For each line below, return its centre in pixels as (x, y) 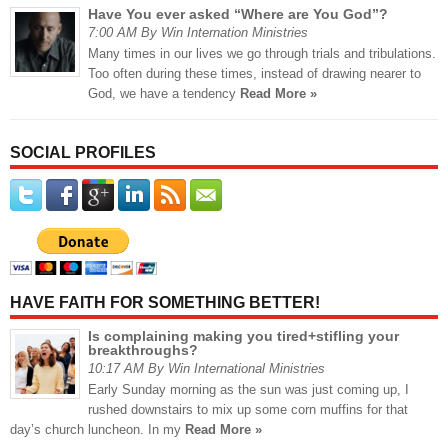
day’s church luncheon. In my (97, 430)
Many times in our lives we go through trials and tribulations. (262, 54)
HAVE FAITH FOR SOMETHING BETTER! (165, 303)
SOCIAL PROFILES (83, 153)
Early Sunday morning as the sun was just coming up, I (248, 390)
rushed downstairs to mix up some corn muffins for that (248, 410)
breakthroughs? (143, 350)
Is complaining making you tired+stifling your (243, 336)
